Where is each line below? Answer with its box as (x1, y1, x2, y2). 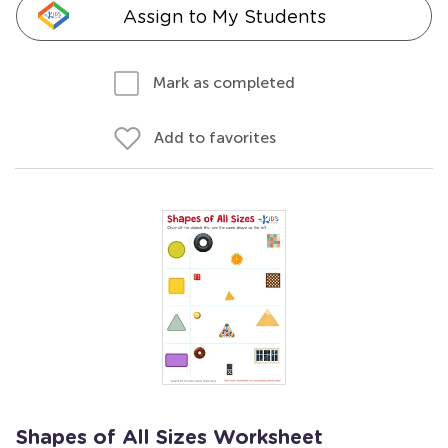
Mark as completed (153, 73, 295, 92)
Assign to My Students (122, 6, 326, 27)
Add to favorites (154, 128, 276, 147)
